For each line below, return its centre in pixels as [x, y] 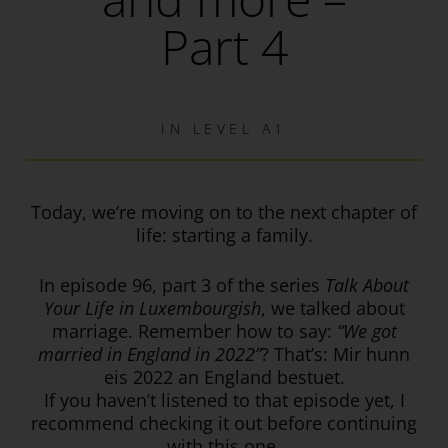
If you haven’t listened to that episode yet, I [224, 400]
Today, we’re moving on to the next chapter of [224, 212]
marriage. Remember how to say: [194, 331]
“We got [366, 331]
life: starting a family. [224, 235]
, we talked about [332, 308]
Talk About [367, 285]
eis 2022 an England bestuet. [224, 377]
